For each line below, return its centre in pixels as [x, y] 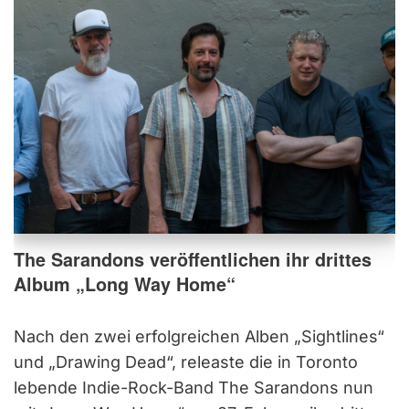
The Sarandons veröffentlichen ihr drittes [193, 259]
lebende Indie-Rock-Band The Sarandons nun [194, 387]
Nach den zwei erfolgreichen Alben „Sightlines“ [199, 336]
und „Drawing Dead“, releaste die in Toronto [186, 362]
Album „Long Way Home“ [125, 283]
